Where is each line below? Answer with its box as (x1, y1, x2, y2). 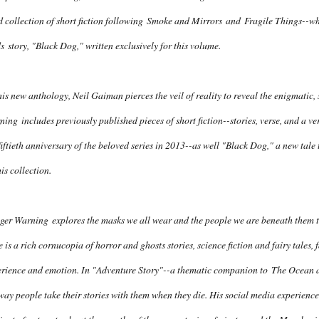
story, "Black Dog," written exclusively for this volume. (4, 38, 221, 53)
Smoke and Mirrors (147, 14, 222, 28)
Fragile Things (244, 14, 302, 28)
